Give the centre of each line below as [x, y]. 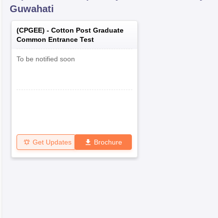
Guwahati [32, 9]
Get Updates [52, 142]
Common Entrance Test [55, 40]
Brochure [108, 142]
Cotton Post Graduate [87, 30]
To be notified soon [46, 59]
